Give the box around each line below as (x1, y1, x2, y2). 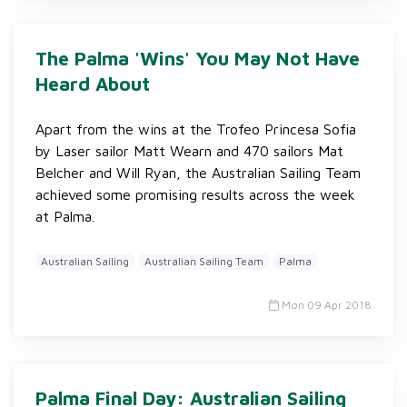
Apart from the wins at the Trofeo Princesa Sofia (35, 121, 356, 137)
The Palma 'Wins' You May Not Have (35, 47, 360, 69)
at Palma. (35, 208, 94, 224)
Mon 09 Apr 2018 (279, 298, 372, 312)
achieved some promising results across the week (35, 186, 355, 203)
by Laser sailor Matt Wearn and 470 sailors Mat (35, 143, 343, 159)
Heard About (35, 73, 150, 94)
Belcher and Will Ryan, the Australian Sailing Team (35, 164, 361, 181)
